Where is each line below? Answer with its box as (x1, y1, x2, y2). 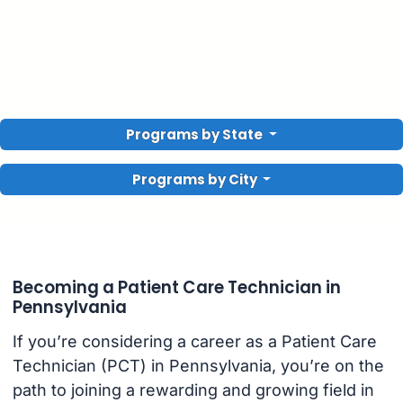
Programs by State (126, 125, 266, 144)
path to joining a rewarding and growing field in (12, 381, 374, 400)
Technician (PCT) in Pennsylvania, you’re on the (12, 356, 384, 376)
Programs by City (131, 170, 257, 189)
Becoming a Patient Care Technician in (12, 275, 341, 299)
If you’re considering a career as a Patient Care (12, 332, 377, 352)
